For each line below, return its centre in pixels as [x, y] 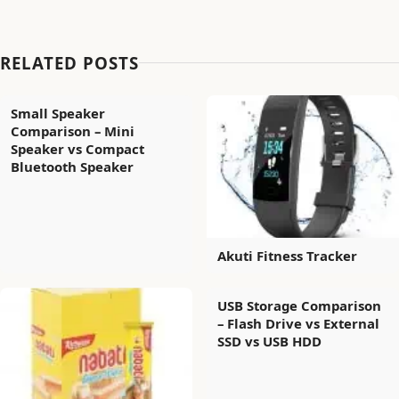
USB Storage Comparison [299, 305]
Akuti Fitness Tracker [287, 255]
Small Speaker [58, 113]
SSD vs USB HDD [269, 341]
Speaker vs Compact [77, 148]
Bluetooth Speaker [72, 166]
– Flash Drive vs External [298, 323]
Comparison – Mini [73, 130]
